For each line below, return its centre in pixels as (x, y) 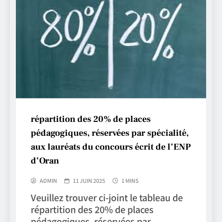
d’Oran (45, 161)
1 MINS (130, 180)
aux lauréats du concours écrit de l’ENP (111, 147)
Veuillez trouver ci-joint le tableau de (107, 197)
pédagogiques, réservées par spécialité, (110, 133)
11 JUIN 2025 (89, 180)
